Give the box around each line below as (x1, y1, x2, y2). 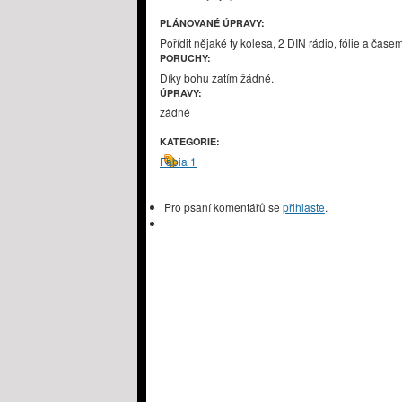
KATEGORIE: (160, 135, 223, 149)
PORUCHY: (160, 51, 214, 66)
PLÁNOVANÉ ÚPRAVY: (160, 16, 267, 31)
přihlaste (282, 199, 325, 215)
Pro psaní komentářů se (163, 199, 283, 215)
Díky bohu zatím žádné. (160, 70, 274, 86)
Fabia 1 (160, 153, 197, 170)
